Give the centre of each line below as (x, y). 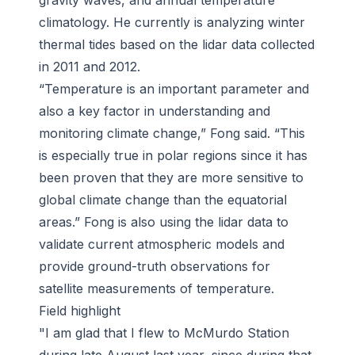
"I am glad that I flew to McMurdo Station (164, 333)
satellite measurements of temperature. (157, 289)
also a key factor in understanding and (155, 111)
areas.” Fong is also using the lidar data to (164, 222)
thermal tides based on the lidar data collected (177, 45)
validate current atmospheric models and (162, 244)
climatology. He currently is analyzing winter (172, 23)
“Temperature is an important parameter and (174, 89)
